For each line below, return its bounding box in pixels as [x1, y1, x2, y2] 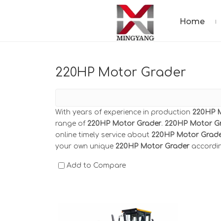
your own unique [55, 143, 115, 150]
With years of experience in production [55, 109, 192, 116]
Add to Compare [67, 162, 126, 169]
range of [55, 120, 87, 127]
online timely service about [55, 131, 151, 139]
